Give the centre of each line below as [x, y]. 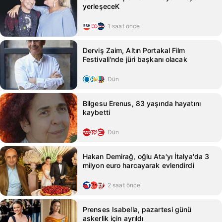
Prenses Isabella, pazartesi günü [137, 209]
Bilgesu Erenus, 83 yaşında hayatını [142, 103]
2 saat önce [124, 185]
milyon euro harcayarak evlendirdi [139, 165]
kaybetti [96, 112]
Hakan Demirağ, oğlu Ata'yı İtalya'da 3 [146, 156]
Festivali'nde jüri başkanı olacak [135, 59]
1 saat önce [124, 26]
